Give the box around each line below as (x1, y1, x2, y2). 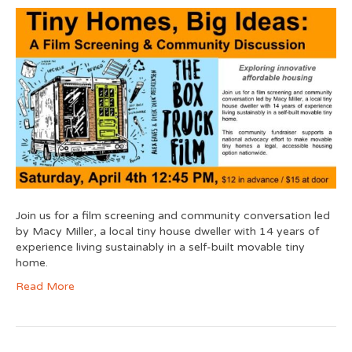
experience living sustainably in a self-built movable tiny (16, 240, 305, 254)
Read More (16, 279, 75, 293)
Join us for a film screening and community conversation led (16, 208, 330, 222)
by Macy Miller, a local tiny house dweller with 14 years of (16, 224, 319, 238)
